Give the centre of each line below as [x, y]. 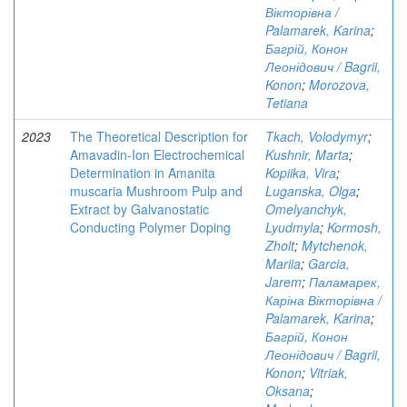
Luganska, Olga [311, 191]
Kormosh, [354, 227]
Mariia [283, 263]
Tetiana [287, 103]
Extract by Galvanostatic [139, 209]
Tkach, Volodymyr [317, 136]
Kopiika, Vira [301, 173]
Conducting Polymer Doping [150, 227]
